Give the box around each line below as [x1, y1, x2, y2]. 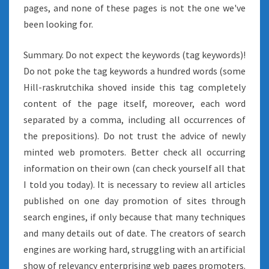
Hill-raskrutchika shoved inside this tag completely [23, 81, 246, 93]
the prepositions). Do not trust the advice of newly [23, 130, 246, 142]
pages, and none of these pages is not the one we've [23, 2, 246, 14]
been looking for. [23, 18, 93, 30]
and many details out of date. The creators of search [23, 227, 246, 239]
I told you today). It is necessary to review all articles [23, 178, 246, 190]
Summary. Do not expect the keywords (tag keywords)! [23, 49, 246, 61]
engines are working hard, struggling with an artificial [23, 243, 246, 255]
